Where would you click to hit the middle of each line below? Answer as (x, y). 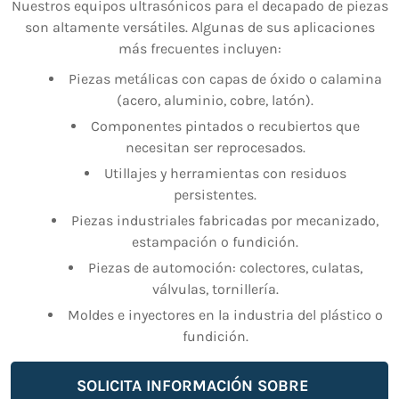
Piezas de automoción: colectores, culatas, (225, 268)
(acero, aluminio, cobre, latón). (215, 101)
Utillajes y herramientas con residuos (225, 174)
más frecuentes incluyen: (199, 49)
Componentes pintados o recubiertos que (225, 126)
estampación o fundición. (215, 242)
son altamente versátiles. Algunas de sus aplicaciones (199, 28)
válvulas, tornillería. (215, 289)
